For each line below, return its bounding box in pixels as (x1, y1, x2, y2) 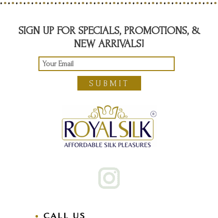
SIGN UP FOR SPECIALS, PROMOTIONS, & (18, 24, 200, 37)
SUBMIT (89, 78, 129, 88)
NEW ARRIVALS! (74, 37, 144, 50)
